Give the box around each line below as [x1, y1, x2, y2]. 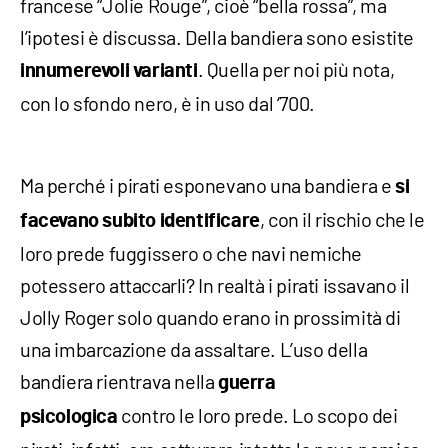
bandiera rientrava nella [20, 369, 219, 394]
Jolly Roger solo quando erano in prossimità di [20, 305, 401, 330]
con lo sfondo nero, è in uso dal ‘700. [20, 91, 315, 116]
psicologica [20, 407, 122, 428]
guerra [218, 373, 276, 394]
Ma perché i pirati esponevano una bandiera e [20, 173, 395, 198]
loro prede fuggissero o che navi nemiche [20, 241, 363, 266]
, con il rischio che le [259, 207, 425, 232]
